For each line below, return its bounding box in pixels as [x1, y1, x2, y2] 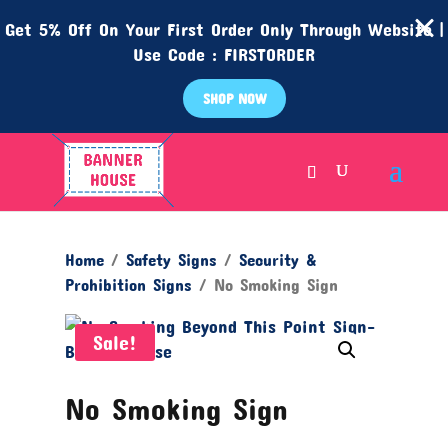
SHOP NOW [202, 90, 266, 107]
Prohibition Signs [64, 275, 192, 294]
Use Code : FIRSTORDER [133, 43, 315, 65]
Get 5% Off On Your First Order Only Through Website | [4, 18, 444, 40]
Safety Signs [125, 250, 217, 269]
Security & [238, 250, 317, 269]
